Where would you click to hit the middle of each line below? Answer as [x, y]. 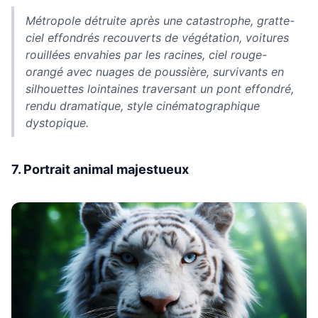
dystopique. [57, 123]
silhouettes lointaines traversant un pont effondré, [160, 89]
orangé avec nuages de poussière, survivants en [155, 72]
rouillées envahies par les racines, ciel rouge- [146, 55]
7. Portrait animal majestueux [100, 170]
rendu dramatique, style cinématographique [143, 106]
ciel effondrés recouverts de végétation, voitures [157, 38]
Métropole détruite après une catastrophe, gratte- [160, 21]
